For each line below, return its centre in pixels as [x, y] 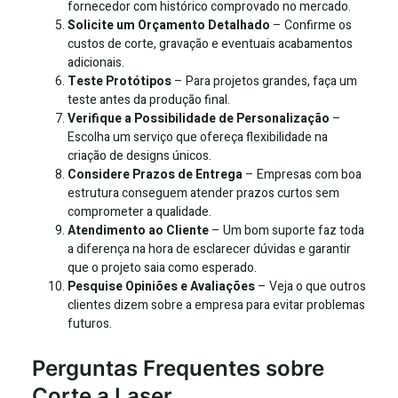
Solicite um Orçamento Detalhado [169, 26]
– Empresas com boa [302, 175]
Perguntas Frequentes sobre [178, 369]
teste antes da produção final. [149, 100]
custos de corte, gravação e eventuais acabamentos [210, 44]
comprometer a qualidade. [139, 212]
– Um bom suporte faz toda [287, 231]
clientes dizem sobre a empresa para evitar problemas [216, 306]
